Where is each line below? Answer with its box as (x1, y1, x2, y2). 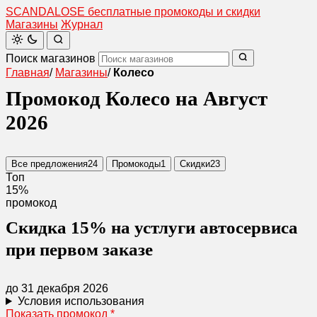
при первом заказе (6, 240, 153, 259)
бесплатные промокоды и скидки (88, 6, 260, 18)
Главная (6, 67, 50, 79)
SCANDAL (6, 6, 61, 18)
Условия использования (17, 295, 144, 307)
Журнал (61, 18, 103, 30)
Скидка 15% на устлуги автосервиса (6, 218, 298, 237)
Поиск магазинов (6, 52, 96, 64)
